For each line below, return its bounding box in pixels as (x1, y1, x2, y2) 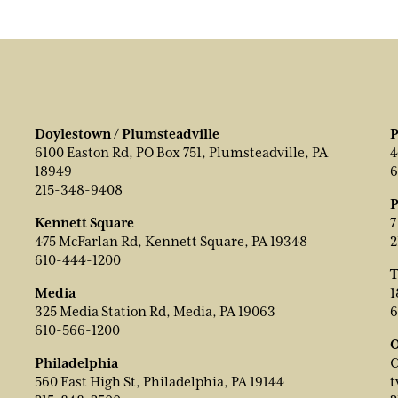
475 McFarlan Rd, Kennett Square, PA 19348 (35, 234, 307, 251)
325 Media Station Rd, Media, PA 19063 (35, 304, 275, 321)
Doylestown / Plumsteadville (35, 126, 219, 143)
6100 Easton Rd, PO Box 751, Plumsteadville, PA (35, 145, 328, 162)
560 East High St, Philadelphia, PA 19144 (35, 374, 284, 391)
